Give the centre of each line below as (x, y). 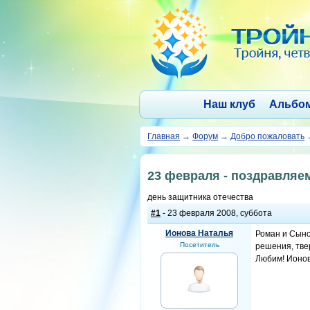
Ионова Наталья (199, 233)
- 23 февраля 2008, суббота (216, 213)
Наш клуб (229, 104)
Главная (164, 136)
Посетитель (199, 245)
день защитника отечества (200, 197)
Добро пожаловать (267, 136)
